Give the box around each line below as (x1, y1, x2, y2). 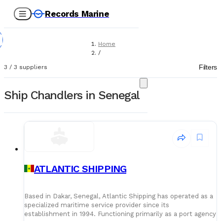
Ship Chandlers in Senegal (4, 88, 140, 102)
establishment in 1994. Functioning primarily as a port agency (24, 210, 216, 218)
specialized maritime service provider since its (24, 201, 169, 209)
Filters (198, 63, 217, 71)
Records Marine (45, 8, 110, 19)
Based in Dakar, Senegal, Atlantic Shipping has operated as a (24, 192, 213, 200)
